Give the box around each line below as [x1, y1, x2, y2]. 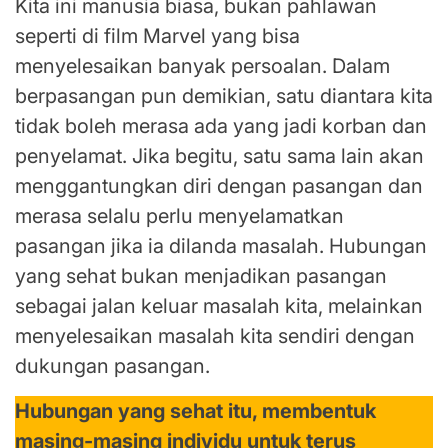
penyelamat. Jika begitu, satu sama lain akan [15, 144, 424, 169]
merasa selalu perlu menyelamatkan [15, 204, 344, 229]
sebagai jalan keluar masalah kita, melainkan [15, 294, 423, 319]
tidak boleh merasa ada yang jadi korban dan [15, 114, 427, 139]
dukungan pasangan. [15, 354, 210, 379]
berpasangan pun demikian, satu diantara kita [15, 84, 433, 109]
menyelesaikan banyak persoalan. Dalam [15, 54, 390, 79]
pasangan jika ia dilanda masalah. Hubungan [15, 234, 427, 259]
